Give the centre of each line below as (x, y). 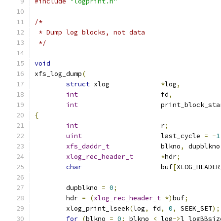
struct (78, 84)
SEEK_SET (194, 208)
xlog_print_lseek (98, 208)
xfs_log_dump (58, 74)
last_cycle (183, 136)
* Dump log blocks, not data (90, 32)
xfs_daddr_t (88, 146)
